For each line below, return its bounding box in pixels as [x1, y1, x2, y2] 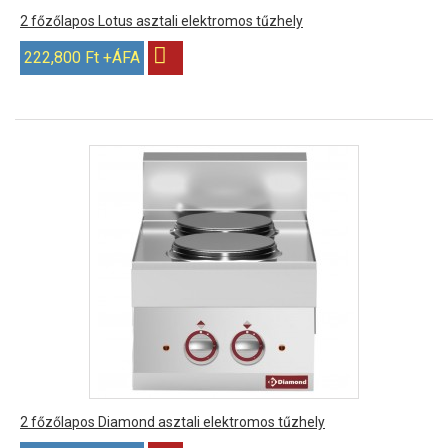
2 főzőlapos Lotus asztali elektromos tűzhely [20, 13, 303, 29]
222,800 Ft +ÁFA [24, 48, 140, 67]
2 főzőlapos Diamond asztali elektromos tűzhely [20, 414, 325, 430]
